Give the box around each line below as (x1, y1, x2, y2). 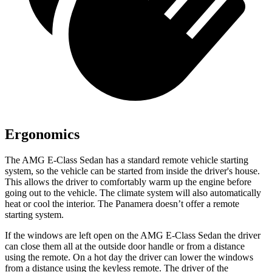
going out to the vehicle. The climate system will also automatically (5, 188, 261, 198)
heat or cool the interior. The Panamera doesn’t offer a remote (5, 199, 239, 209)
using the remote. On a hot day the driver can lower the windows (5, 252, 253, 262)
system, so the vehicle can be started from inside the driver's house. (5, 166, 260, 176)
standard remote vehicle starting (127, 155, 248, 165)
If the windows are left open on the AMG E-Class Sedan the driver (5, 230, 260, 240)
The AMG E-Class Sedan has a (5, 155, 127, 165)
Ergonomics (5, 126, 80, 143)
